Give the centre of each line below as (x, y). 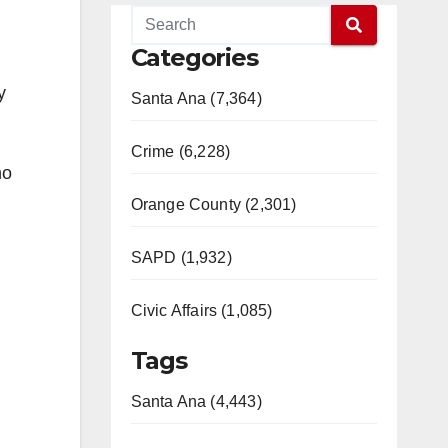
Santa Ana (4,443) (196, 401)
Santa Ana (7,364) (196, 98)
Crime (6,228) (180, 151)
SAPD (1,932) (181, 257)
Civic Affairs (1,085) (201, 310)
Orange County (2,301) (213, 204)
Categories (194, 57)
